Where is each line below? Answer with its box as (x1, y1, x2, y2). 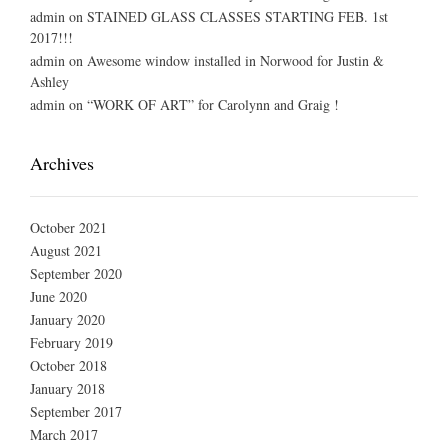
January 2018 (30, 379, 105, 399)
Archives (30, 151, 94, 176)
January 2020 (30, 310, 105, 330)
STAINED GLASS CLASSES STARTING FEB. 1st (87, 7, 388, 27)
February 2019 (30, 333, 113, 353)
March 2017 (30, 425, 98, 445)
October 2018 (30, 356, 107, 376)
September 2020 (30, 264, 122, 284)
